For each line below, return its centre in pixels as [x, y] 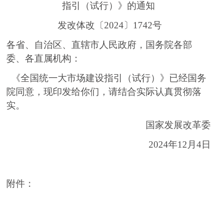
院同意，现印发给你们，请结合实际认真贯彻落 [104, 92]
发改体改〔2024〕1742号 [108, 25]
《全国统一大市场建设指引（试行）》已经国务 [107, 78]
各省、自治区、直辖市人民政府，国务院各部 [99, 45]
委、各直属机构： [53, 59]
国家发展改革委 [178, 125]
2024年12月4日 [179, 145]
